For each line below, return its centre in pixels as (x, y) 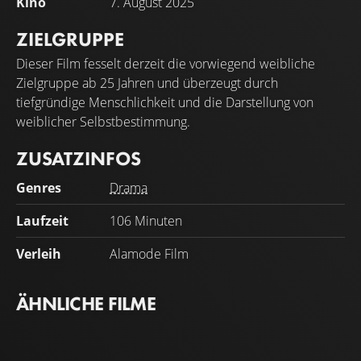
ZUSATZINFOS (79, 158)
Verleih (39, 253)
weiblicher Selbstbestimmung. (103, 121)
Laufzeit (42, 220)
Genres (39, 187)
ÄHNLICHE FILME (86, 303)
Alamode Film (149, 253)
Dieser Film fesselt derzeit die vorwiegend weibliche (166, 63)
